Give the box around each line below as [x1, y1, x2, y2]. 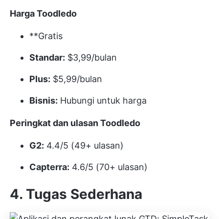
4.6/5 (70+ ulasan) [69, 162, 148, 173]
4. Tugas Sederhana [10, 186, 142, 203]
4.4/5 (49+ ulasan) [44, 140, 124, 151]
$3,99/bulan [65, 52, 117, 63]
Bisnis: [29, 95, 58, 106]
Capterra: [29, 162, 69, 173]
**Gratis [29, 31, 63, 42]
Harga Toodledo [10, 8, 77, 19]
